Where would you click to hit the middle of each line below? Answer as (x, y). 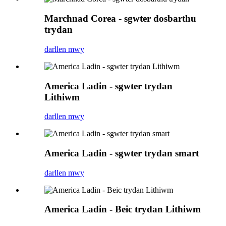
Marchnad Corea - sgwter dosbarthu (120, 19)
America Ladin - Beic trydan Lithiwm (123, 209)
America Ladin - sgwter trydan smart (122, 153)
